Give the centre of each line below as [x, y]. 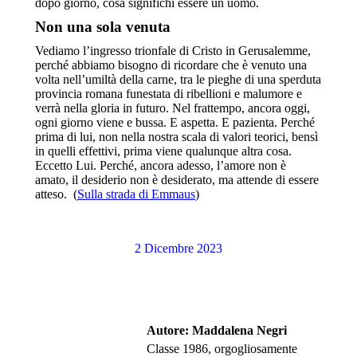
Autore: [168, 331]
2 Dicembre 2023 [178, 249]
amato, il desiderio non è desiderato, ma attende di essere [177, 180]
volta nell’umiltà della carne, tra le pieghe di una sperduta [178, 80]
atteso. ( [56, 194]
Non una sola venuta [103, 27]
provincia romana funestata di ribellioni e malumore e [169, 94]
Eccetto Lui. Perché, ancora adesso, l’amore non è [161, 166]
